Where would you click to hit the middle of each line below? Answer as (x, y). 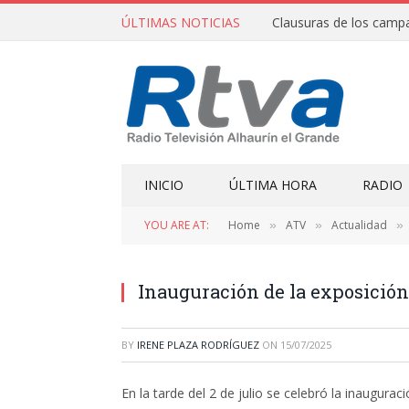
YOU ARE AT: (177, 225)
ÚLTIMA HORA (273, 185)
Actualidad (359, 225)
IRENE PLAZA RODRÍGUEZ (198, 345)
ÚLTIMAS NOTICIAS (181, 22)
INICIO (164, 185)
